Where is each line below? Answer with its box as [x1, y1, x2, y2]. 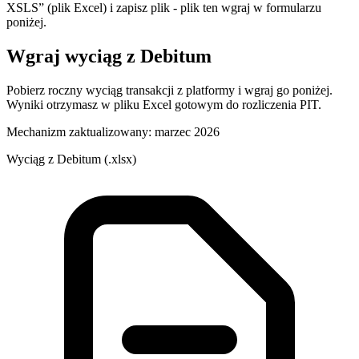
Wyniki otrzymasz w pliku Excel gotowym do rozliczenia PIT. [6, 97, 321, 111]
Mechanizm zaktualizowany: [6, 124, 151, 139]
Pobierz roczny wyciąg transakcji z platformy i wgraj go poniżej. [6, 83, 333, 97]
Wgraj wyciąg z [6, 45, 140, 67]
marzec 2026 [155, 124, 220, 139]
